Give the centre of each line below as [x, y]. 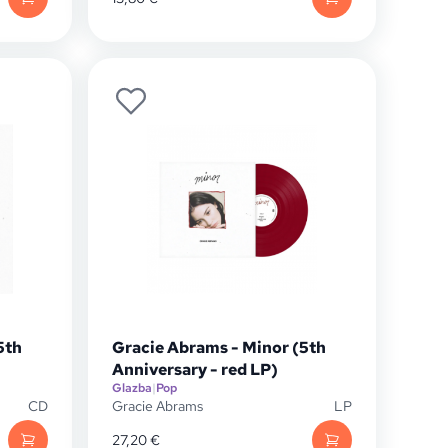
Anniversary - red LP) [195, 369]
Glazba [132, 388]
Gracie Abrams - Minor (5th [219, 347]
